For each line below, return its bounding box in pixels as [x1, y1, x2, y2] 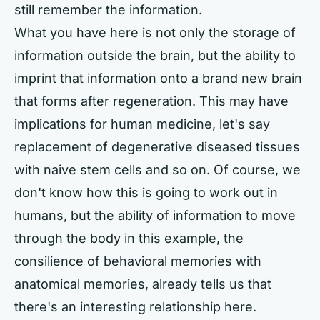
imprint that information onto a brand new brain [14, 70, 302, 86]
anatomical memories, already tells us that [14, 276, 271, 291]
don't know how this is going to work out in [14, 184, 278, 200]
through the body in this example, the [14, 230, 244, 246]
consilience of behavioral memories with [14, 253, 261, 269]
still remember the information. [14, 1, 202, 17]
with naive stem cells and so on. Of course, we [14, 161, 301, 177]
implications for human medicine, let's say [14, 116, 270, 131]
